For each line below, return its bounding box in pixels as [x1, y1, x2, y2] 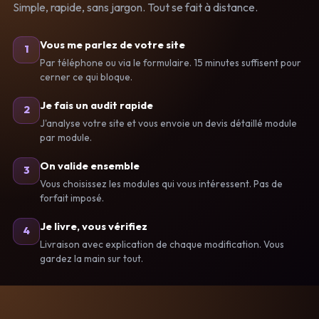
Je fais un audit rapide [40, 98, 153, 112]
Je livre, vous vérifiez [40, 219, 147, 233]
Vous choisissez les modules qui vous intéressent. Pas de [40, 177, 283, 190]
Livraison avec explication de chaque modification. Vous [40, 237, 284, 251]
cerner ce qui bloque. [40, 70, 132, 83]
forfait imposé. [40, 191, 104, 204]
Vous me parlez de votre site [40, 37, 185, 51]
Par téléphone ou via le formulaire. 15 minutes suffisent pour [40, 56, 301, 69]
